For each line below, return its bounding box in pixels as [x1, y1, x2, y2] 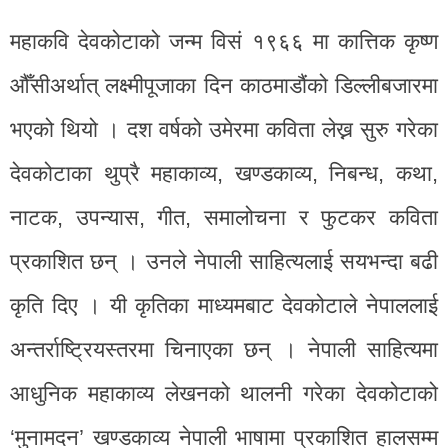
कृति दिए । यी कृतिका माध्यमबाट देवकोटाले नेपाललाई [10, 292, 438, 318]
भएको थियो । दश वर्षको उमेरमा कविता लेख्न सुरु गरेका [10, 116, 438, 142]
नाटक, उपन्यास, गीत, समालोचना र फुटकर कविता [10, 204, 438, 230]
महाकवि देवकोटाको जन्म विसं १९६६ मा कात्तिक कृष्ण [10, 28, 438, 54]
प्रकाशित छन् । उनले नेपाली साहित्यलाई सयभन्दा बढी [10, 248, 438, 274]
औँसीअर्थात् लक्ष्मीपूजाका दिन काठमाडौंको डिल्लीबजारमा [10, 72, 438, 98]
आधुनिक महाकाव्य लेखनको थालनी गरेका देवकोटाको [10, 380, 438, 406]
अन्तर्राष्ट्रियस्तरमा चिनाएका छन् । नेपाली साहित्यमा [10, 336, 438, 362]
